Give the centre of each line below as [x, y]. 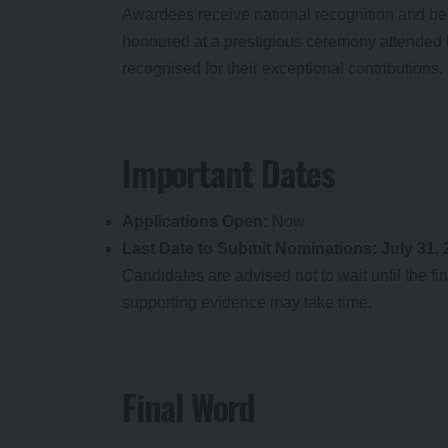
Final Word [189, 407]
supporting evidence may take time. [247, 303]
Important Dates [229, 172]
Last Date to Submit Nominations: [249, 249]
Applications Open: [195, 222]
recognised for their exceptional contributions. [282, 68]
